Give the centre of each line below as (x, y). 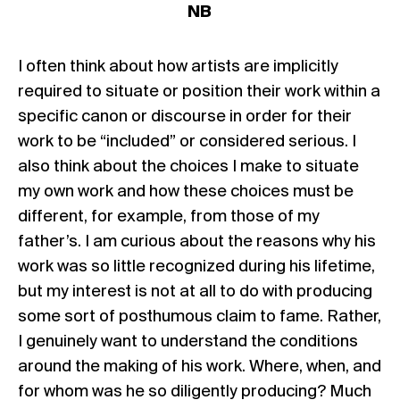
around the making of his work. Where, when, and (200, 367)
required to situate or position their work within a (199, 92)
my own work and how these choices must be (186, 192)
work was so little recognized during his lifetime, (196, 267)
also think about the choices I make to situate (188, 167)
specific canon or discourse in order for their (185, 117)
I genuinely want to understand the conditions (188, 342)
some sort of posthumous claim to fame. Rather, (200, 317)
